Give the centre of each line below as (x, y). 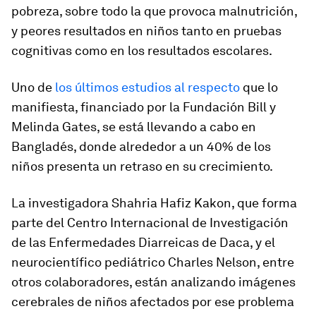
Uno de (33, 87)
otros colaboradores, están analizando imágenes (153, 282)
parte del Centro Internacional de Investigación (150, 223)
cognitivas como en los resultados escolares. (142, 50)
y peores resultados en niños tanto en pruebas (146, 31)
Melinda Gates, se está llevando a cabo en (134, 127)
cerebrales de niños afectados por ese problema (153, 302)
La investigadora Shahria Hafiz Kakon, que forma (154, 203)
